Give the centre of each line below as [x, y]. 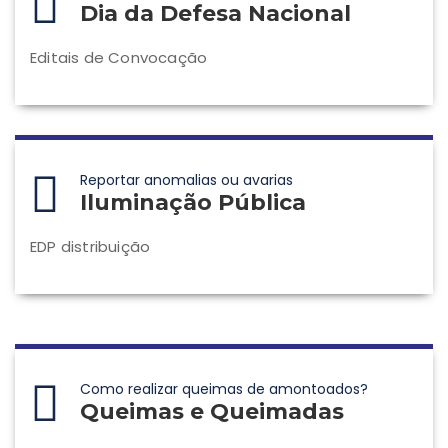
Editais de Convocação [119, 58]
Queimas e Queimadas [212, 412]
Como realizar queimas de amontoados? [224, 389]
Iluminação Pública [193, 203]
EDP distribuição [90, 247]
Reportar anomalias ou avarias [186, 180]
